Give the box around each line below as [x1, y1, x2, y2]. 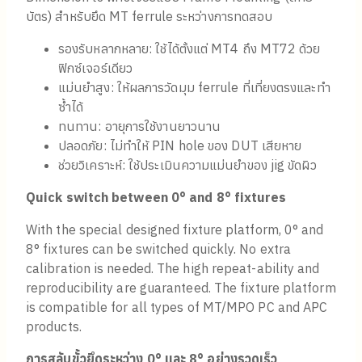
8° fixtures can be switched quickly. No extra [26, 241, 292, 258]
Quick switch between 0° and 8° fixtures [26, 189, 287, 206]
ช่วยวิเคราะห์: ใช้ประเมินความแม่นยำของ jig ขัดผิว [58, 157, 317, 174]
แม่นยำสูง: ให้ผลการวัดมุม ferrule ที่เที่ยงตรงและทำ [58, 79, 330, 96]
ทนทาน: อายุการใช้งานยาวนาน [58, 118, 221, 135]
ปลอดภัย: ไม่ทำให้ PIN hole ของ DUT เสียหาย [58, 137, 302, 154]
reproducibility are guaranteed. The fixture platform [26, 280, 336, 297]
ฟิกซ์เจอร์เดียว [58, 60, 133, 77]
